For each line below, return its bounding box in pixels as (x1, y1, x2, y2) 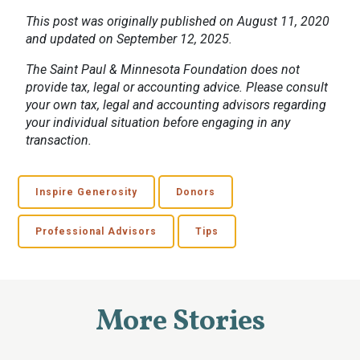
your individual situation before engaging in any (26, 115, 290, 130)
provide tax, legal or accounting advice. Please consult (26, 80, 328, 95)
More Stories (95, 302, 265, 342)
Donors (176, 186, 216, 198)
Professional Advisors (35, 226, 157, 237)
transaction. (26, 133, 92, 148)
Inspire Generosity (35, 186, 138, 198)
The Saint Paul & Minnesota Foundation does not (26, 62, 300, 77)
